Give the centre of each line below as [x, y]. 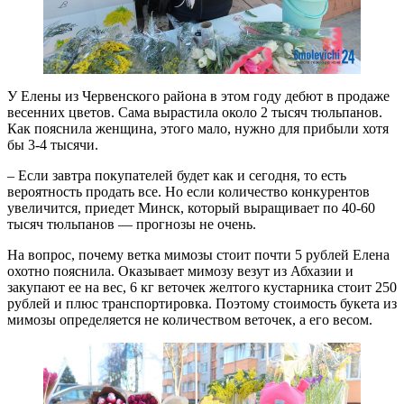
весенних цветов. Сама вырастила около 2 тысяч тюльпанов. [195, 113]
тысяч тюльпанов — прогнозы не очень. [132, 225]
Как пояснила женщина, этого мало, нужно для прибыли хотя [198, 129]
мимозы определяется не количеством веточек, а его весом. [190, 320]
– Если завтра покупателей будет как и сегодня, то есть [177, 176]
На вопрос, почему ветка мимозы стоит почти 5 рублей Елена [198, 255]
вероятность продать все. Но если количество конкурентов [188, 192]
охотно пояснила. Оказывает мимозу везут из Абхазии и [180, 271]
